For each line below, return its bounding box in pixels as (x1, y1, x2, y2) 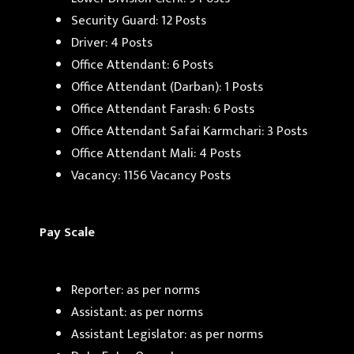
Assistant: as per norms (71, 300, 203, 323)
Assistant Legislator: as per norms (71, 322, 263, 345)
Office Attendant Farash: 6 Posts (71, 97, 254, 120)
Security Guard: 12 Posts (71, 9, 206, 32)
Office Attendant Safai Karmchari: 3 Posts (71, 119, 307, 142)
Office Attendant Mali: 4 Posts (71, 141, 241, 164)
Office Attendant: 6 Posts (71, 53, 213, 76)
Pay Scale (40, 221, 95, 244)
